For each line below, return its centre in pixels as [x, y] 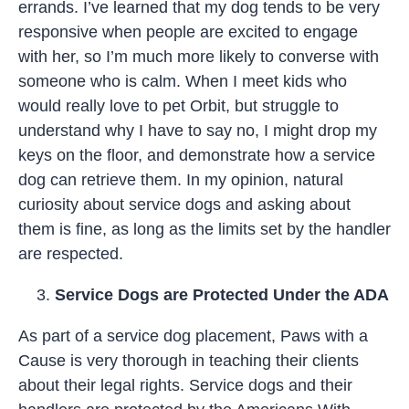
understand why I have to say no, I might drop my [198, 130]
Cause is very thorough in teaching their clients [189, 360]
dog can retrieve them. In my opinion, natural [181, 179]
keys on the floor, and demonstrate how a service [197, 155]
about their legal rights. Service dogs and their [185, 385]
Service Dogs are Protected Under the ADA [222, 294]
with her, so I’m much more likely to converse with [199, 56]
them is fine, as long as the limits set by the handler [204, 229]
